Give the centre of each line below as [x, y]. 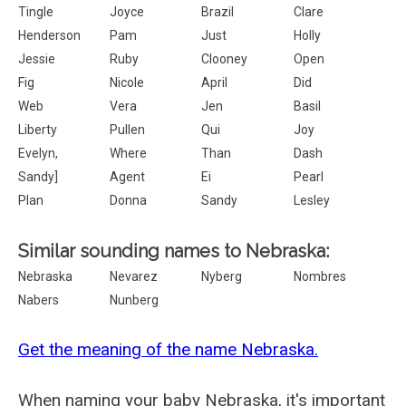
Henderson [49, 35]
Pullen [128, 130]
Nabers [39, 300]
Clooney [225, 59]
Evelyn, [38, 153]
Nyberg [222, 276]
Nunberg [135, 300]
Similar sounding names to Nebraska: [174, 251]
